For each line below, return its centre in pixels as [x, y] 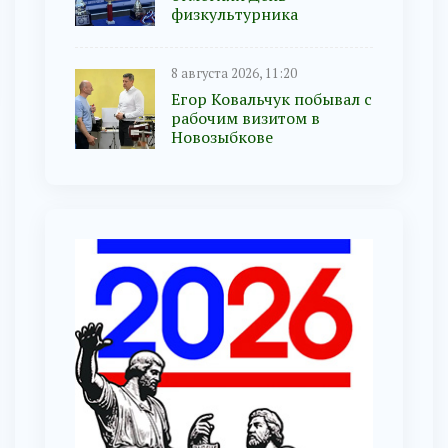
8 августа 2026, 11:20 [234, 74]
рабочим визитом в [245, 118]
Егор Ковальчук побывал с [271, 99]
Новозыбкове [222, 137]
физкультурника [234, 14]
